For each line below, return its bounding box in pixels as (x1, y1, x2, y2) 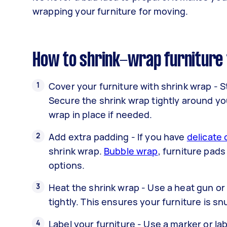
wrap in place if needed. (49, 108, 153, 121)
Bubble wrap (103, 144, 158, 157)
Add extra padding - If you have (49, 130, 187, 143)
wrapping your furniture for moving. (32, 5, 188, 17)
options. (49, 159, 85, 171)
